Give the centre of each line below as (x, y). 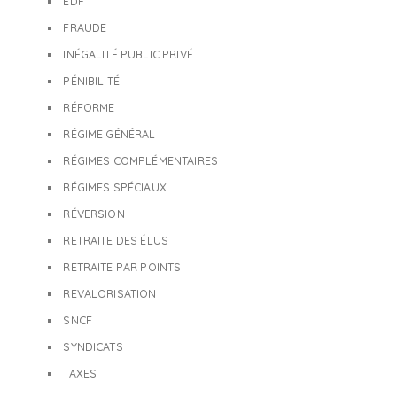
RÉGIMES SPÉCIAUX (115, 187)
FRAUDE (85, 28)
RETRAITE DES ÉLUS (116, 241)
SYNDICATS (93, 347)
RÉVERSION (94, 214)
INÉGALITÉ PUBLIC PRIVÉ (128, 54)
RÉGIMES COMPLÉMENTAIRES (141, 161)
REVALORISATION (110, 294)
